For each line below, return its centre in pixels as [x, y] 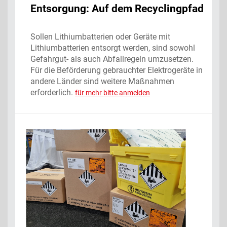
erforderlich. [53, 93]
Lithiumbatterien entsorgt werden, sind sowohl [113, 48]
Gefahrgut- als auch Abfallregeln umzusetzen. [112, 59]
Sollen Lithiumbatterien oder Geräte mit [100, 37]
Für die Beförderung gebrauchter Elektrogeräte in [117, 70]
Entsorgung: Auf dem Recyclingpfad [117, 9]
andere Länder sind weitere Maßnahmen [102, 82]
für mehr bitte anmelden [112, 93]
